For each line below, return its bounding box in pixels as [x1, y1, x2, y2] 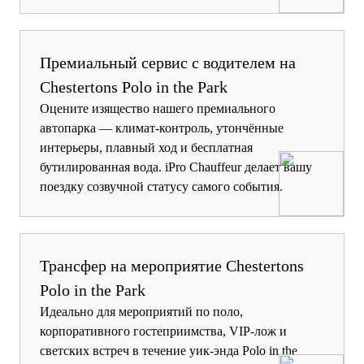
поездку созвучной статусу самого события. [40, 179, 283, 193]
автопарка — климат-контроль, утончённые [40, 120, 284, 135]
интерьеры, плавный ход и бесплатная [40, 140, 253, 154]
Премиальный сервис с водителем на [40, 53, 296, 71]
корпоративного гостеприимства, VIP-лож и [40, 323, 287, 338]
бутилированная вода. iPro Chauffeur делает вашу [40, 159, 312, 174]
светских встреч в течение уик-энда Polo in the [40, 343, 297, 357]
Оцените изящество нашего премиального [40, 101, 275, 115]
